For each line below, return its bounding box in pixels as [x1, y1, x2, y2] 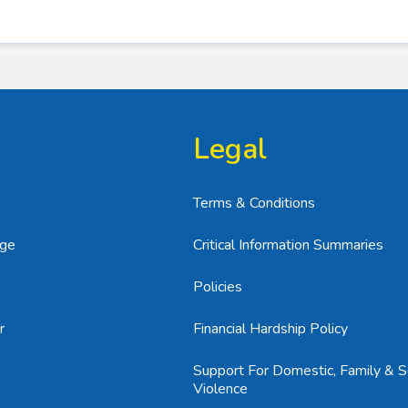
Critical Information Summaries [193, 235, 383, 255]
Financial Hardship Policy [193, 319, 348, 339]
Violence [193, 379, 248, 399]
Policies [193, 277, 242, 297]
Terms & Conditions [193, 193, 315, 213]
